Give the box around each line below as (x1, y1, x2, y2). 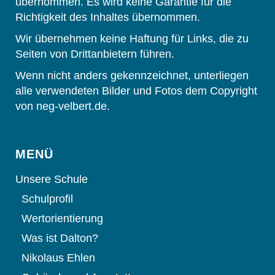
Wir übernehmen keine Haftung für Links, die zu (15, 33, 249, 45)
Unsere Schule (15, 173, 88, 186)
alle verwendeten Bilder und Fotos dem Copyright (15, 85, 257, 98)
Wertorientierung (21, 212, 103, 225)
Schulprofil (21, 193, 73, 206)
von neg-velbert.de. (15, 100, 110, 113)
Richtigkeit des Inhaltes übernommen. (15, 11, 200, 24)
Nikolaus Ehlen (21, 252, 95, 265)
